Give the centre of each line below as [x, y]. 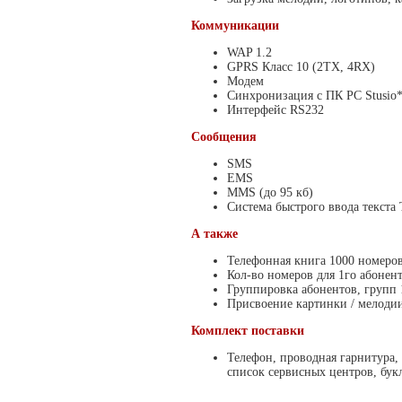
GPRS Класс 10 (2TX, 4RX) [301, 67]
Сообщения [224, 137]
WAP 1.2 [249, 52]
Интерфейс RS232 [275, 110]
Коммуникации [235, 26]
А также [214, 234]
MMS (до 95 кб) [270, 192]
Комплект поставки [248, 331]
